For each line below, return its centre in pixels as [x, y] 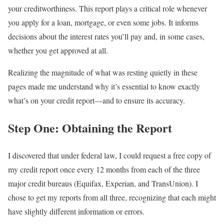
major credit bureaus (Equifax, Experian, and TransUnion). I [103, 183]
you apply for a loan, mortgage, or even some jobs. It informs [103, 22]
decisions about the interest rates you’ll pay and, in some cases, [106, 36]
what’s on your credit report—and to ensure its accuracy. [96, 100]
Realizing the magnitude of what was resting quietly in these [103, 72]
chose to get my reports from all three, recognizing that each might [112, 197]
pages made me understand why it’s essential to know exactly [104, 86]
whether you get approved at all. [58, 50]
